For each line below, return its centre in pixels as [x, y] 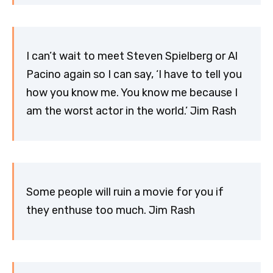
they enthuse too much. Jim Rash [111, 211]
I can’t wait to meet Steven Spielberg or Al [132, 56]
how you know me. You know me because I [132, 93]
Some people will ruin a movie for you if [125, 192]
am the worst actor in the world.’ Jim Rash [131, 111]
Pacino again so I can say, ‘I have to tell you [134, 75]
